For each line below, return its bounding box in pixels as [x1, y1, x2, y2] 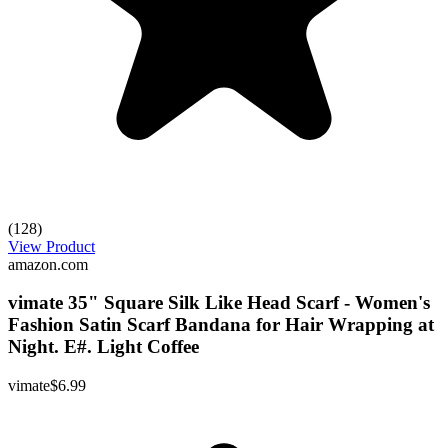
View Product [8, 237, 95, 255]
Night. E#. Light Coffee [8, 336, 199, 358]
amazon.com [8, 255, 88, 273]
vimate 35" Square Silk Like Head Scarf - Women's [8, 292, 430, 314]
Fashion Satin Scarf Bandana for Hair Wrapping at [8, 314, 434, 336]
